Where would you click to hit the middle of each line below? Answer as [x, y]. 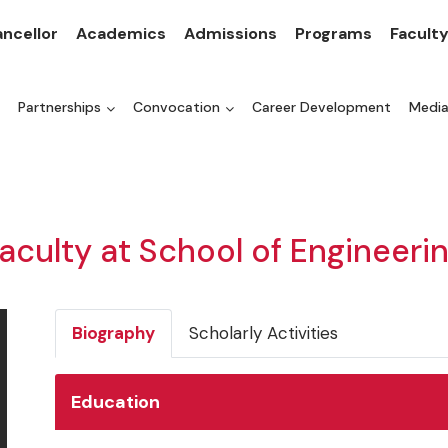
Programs [333, 33]
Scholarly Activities [263, 333]
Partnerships [59, 107]
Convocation [176, 107]
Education [115, 401]
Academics [121, 33]
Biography [113, 333]
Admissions [230, 33]
